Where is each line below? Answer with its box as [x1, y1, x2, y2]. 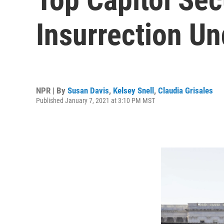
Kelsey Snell [113, 85, 154, 95]
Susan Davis [67, 85, 109, 95]
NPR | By [36, 85, 67, 95]
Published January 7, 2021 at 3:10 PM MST [36, 96, 155, 104]
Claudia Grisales [158, 85, 213, 95]
